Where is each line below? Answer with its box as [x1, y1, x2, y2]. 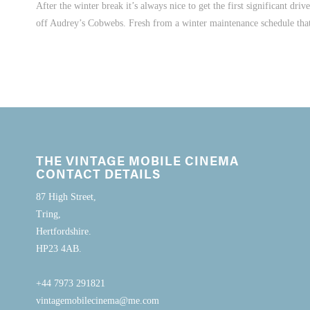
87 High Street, [36, 191, 96, 202]
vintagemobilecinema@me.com [36, 295, 159, 306]
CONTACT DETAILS [36, 164, 161, 182]
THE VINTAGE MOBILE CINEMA [36, 151, 239, 169]
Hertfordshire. [36, 226, 91, 237]
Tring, [36, 208, 61, 219]
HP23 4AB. [36, 243, 82, 254]
